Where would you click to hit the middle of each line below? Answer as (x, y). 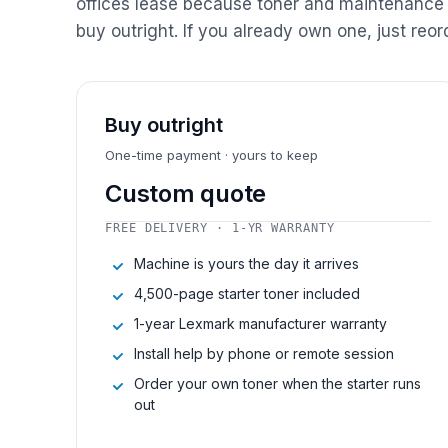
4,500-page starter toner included (247, 293)
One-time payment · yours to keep (211, 154)
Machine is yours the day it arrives (246, 263)
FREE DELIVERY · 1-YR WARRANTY (220, 227)
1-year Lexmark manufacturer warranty (260, 323)
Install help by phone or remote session (264, 353)
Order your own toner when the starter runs (277, 383)
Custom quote (186, 193)
